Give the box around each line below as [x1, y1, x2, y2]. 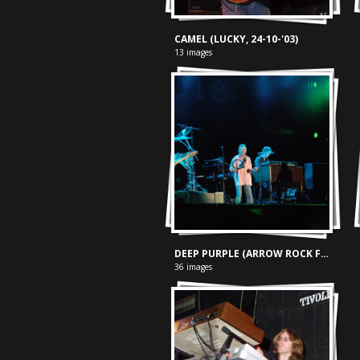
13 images [174, 46, 213, 58]
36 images [174, 261, 213, 273]
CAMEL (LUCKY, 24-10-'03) [174, 31, 299, 46]
